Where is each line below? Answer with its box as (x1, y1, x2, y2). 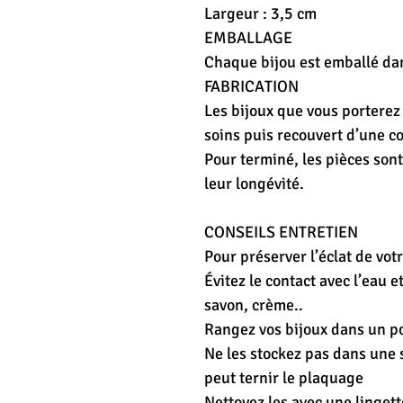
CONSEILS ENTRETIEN (204, 221, 358, 242)
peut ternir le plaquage (204, 367, 363, 388)
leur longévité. (204, 173, 304, 193)
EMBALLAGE (204, 27, 292, 48)
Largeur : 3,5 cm (204, 3, 317, 23)
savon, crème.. (204, 294, 303, 315)
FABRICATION (204, 76, 299, 96)
